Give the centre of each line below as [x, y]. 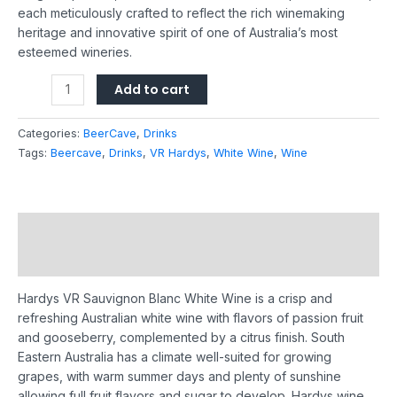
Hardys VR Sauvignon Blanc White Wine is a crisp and [175, 298]
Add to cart [152, 89]
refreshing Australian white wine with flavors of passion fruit [191, 317]
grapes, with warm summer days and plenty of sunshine [179, 376]
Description [54, 228]
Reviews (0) [54, 260]
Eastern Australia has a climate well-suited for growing [175, 356]
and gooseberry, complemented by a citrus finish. [164, 337]
